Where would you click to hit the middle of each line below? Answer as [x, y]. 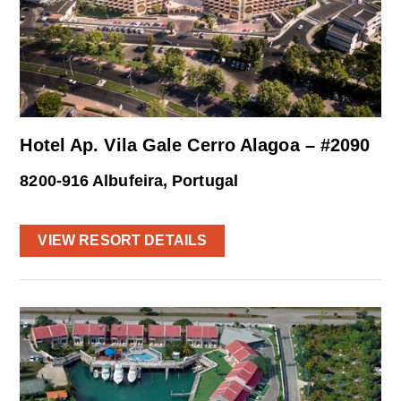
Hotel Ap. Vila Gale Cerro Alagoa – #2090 [195, 145]
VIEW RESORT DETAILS [123, 240]
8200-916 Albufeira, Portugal [129, 180]
